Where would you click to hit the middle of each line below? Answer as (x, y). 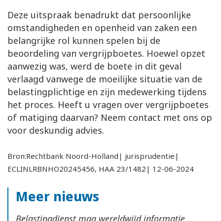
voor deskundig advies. (56, 130)
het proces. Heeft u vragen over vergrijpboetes (108, 105)
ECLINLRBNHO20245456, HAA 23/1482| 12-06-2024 (101, 169)
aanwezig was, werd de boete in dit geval (94, 66)
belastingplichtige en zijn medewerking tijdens (107, 92)
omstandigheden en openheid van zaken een (102, 28)
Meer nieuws (57, 196)
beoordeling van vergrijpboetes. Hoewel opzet (106, 54)
